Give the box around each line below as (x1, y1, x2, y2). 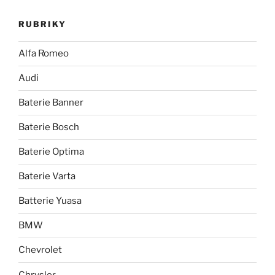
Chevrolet (18, 244, 62, 256)
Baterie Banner (18, 97, 83, 109)
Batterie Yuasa (18, 195, 82, 207)
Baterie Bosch (18, 122, 79, 133)
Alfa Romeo (18, 48, 69, 60)
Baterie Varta (18, 171, 76, 182)
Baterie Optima (18, 146, 84, 158)
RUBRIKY (18, 18, 67, 29)
